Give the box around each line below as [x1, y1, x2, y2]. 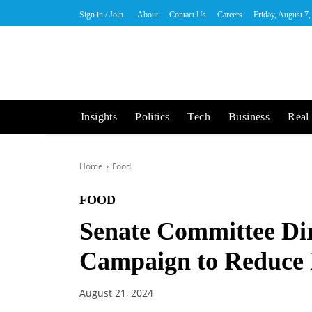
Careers [217, 9, 242, 19]
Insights [81, 111, 118, 123]
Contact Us [169, 9, 206, 19]
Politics [135, 111, 170, 123]
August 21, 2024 [79, 286, 153, 300]
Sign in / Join [79, 9, 123, 19]
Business [228, 111, 270, 123]
